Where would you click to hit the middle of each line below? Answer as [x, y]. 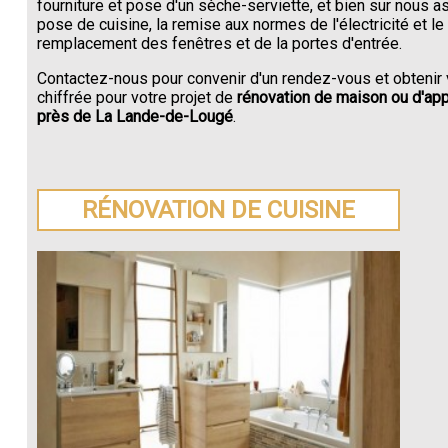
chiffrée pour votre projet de [134, 97]
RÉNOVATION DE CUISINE [219, 210]
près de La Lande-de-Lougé [134, 116]
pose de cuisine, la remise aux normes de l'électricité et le [240, 24]
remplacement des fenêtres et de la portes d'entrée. [219, 43]
